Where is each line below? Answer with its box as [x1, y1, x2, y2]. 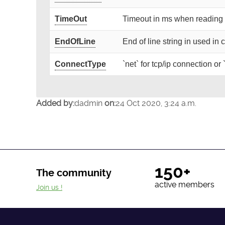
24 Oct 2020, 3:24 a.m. [116, 98, 196, 108]
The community [36, 167, 111, 179]
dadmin [74, 98, 104, 108]
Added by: [36, 98, 74, 108]
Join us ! [36, 183, 62, 191]
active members [154, 179, 214, 189]
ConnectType [54, 59, 106, 68]
